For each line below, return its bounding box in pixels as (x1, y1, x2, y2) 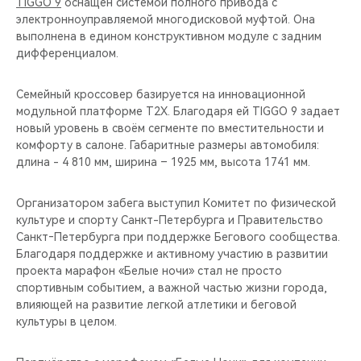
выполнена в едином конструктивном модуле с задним (16, 29, 322, 43)
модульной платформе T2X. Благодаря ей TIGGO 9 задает (16, 104, 340, 118)
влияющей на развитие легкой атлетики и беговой (16, 297, 297, 311)
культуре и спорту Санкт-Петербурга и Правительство (16, 213, 323, 226)
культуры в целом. (16, 314, 117, 328)
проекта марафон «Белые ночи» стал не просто (16, 263, 282, 277)
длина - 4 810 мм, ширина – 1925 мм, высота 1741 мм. (16, 155, 310, 168)
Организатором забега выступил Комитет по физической (16, 196, 336, 210)
